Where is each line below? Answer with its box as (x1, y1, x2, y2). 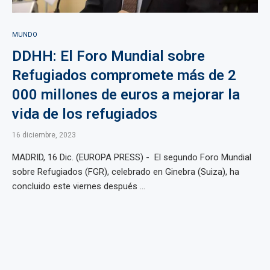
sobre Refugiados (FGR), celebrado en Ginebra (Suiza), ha (12, 166, 239, 177)
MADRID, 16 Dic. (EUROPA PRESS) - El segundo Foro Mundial (12, 152, 251, 163)
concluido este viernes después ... (12, 181, 145, 192)
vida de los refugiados (12, 105, 157, 122)
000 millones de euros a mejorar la (12, 86, 240, 103)
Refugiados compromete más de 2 (12, 67, 236, 84)
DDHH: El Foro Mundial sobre (12, 48, 205, 64)
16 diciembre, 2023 (12, 131, 76, 139)
